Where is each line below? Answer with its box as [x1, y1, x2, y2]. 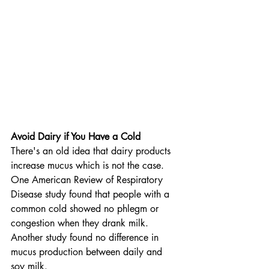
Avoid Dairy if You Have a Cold [11, 130, 141, 143]
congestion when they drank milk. [11, 216, 151, 229]
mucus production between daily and [11, 245, 165, 258]
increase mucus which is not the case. [11, 159, 167, 172]
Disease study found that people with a [11, 187, 172, 201]
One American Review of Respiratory [11, 173, 166, 186]
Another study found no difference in [11, 231, 162, 244]
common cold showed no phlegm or [11, 202, 162, 215]
